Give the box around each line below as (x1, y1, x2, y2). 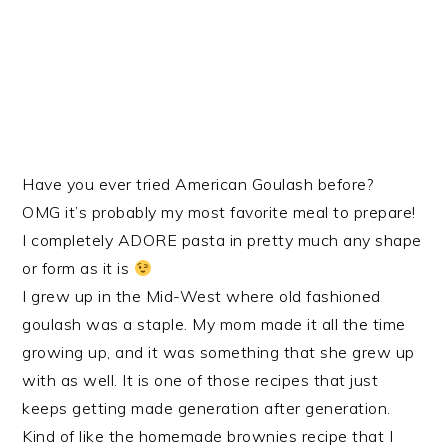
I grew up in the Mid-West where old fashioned (22, 286, 381, 306)
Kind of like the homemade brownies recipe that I (22, 426, 394, 446)
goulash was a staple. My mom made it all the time (22, 314, 406, 334)
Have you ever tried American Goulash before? (22, 174, 374, 194)
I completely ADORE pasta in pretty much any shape (22, 230, 422, 250)
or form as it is (22, 258, 134, 278)
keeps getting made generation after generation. (22, 398, 391, 418)
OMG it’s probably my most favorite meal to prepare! (22, 202, 416, 222)
